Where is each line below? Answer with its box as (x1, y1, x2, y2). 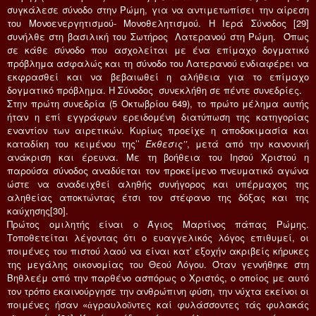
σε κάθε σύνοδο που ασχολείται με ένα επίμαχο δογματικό (7, 42, 309, 56)
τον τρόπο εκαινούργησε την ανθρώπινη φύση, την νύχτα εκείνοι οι (7, 284, 309, 298)
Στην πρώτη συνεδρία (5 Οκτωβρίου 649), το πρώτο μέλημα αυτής (7, 96, 309, 110)
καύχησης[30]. (7, 203, 68, 217)
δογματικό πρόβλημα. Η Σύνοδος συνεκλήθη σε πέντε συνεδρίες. (7, 83, 302, 97)
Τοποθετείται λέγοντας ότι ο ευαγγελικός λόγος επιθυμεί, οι (7, 230, 309, 244)
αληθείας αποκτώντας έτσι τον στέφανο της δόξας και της (7, 190, 309, 204)
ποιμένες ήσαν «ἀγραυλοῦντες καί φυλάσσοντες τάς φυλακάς (7, 297, 309, 311)
